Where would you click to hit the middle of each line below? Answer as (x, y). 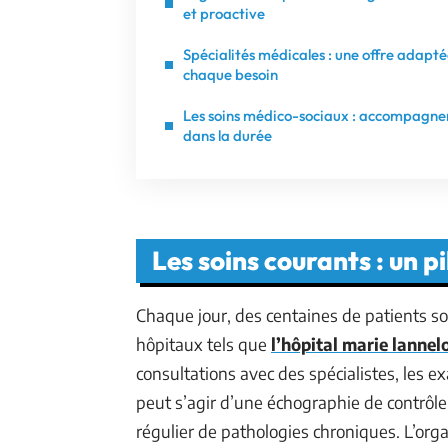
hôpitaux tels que (203, 344)
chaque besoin (230, 74)
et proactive (224, 13)
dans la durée (227, 135)
